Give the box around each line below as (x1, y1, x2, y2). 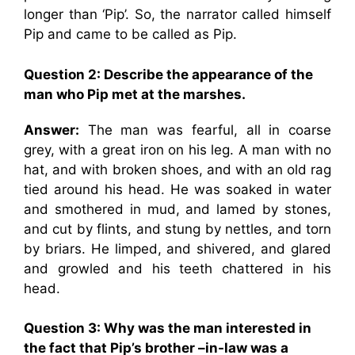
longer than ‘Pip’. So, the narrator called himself (24, 6, 331, 22)
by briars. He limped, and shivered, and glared (24, 240, 331, 257)
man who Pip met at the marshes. (24, 86, 246, 102)
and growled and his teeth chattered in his (24, 260, 331, 277)
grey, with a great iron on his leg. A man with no (24, 141, 331, 158)
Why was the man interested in (104, 320, 311, 336)
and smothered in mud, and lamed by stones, (24, 200, 331, 217)
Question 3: (24, 320, 104, 336)
